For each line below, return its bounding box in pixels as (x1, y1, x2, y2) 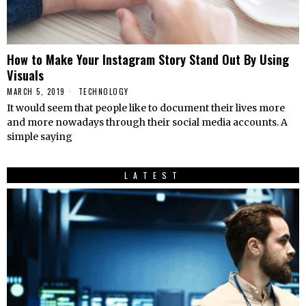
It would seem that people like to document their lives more (7, 102, 285, 115)
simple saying (7, 130, 72, 143)
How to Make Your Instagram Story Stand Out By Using (7, 50, 289, 69)
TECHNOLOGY (78, 86, 129, 98)
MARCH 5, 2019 (7, 86, 66, 98)
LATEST (124, 169, 182, 182)
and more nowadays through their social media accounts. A (7, 116, 288, 129)
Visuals (7, 66, 44, 85)
